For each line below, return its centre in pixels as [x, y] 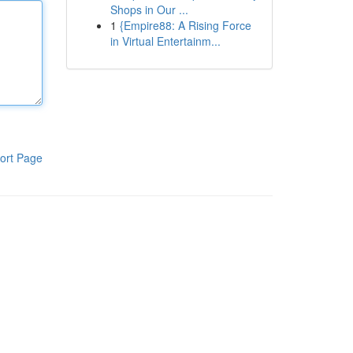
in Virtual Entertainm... [165, 41]
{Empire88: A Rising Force [185, 25]
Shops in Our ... [149, 9]
